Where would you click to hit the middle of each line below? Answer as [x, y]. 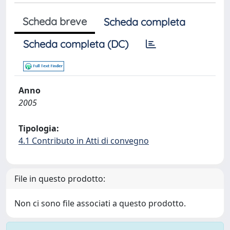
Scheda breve [55, 21]
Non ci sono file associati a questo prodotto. [100, 203]
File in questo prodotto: [60, 179]
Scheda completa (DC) [76, 44]
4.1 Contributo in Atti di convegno [84, 141]
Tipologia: [39, 128]
